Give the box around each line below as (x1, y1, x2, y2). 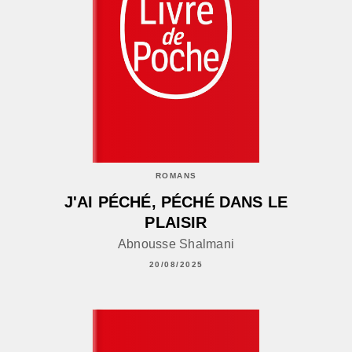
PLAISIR (145, 214, 207, 232)
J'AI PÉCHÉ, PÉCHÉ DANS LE (64, 193, 288, 211)
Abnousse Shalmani (117, 237, 235, 251)
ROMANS (155, 170, 197, 180)
